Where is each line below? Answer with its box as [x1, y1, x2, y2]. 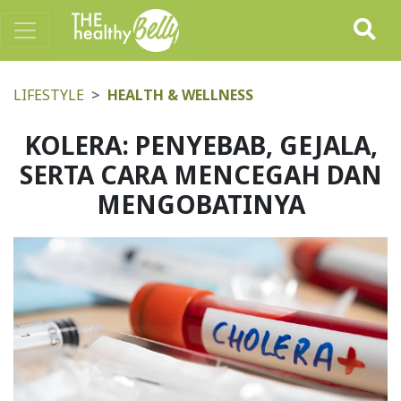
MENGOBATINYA [96, 187, 305, 221]
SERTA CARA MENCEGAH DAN [19, 158, 382, 192]
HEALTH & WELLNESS [107, 85, 253, 105]
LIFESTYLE [13, 85, 84, 105]
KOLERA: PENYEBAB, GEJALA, [23, 128, 378, 162]
